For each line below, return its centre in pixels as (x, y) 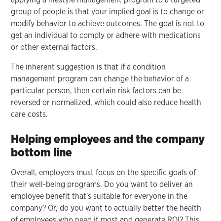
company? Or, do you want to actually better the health (106, 208)
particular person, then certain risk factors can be (96, 90)
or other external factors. (54, 47)
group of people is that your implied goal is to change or (108, 11)
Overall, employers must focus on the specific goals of (104, 172)
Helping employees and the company (108, 139)
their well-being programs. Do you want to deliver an (102, 184)
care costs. (30, 114)
